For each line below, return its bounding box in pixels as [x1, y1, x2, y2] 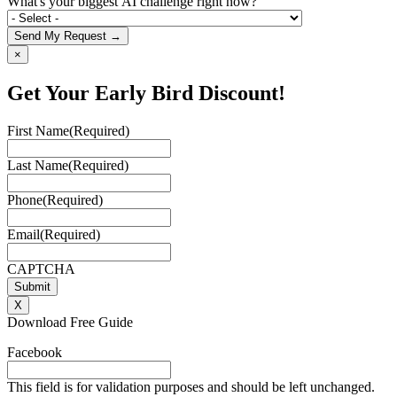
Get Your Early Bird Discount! [7, 82, 285, 105]
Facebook [7, 345, 62, 361]
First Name [7, 123, 69, 139]
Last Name [7, 158, 68, 174]
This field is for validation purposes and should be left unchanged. [7, 379, 375, 395]
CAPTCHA [7, 261, 75, 277]
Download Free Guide [7, 315, 133, 331]
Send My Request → [14, 29, 121, 43]
